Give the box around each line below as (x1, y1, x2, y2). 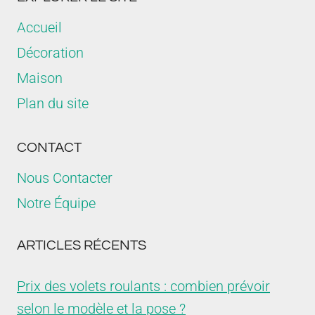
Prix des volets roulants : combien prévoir (17, 278, 270, 295)
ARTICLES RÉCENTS (17, 238, 146, 252)
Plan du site (17, 95, 89, 112)
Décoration (17, 44, 84, 61)
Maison (17, 70, 63, 86)
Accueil (17, 19, 62, 36)
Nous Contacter (17, 169, 112, 186)
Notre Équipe (17, 195, 96, 212)
